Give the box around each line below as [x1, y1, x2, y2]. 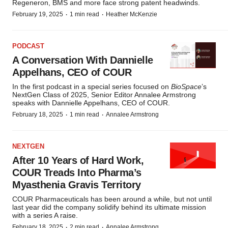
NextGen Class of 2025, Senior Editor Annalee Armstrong [12, 91, 196, 99]
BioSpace [171, 82, 202, 91]
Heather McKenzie [106, 11, 157, 18]
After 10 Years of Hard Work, [12, 155, 144, 166]
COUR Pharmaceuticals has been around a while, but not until [12, 195, 212, 203]
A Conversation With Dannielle [12, 54, 153, 66]
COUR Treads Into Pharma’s [12, 167, 141, 178]
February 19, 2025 [12, 11, 63, 18]
